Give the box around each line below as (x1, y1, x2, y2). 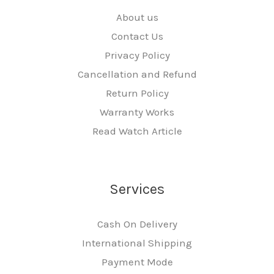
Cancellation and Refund (77, 67, 197, 80)
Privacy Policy (104, 48, 170, 61)
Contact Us (111, 29, 163, 42)
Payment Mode (101, 255, 173, 268)
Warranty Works (100, 105, 174, 118)
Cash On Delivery (97, 217, 177, 230)
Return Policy (105, 86, 169, 99)
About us (116, 10, 158, 23)
